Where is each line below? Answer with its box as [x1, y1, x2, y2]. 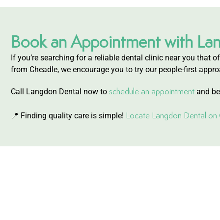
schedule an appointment [109, 85, 194, 97]
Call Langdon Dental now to [11, 86, 109, 96]
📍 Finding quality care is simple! [11, 110, 126, 120]
